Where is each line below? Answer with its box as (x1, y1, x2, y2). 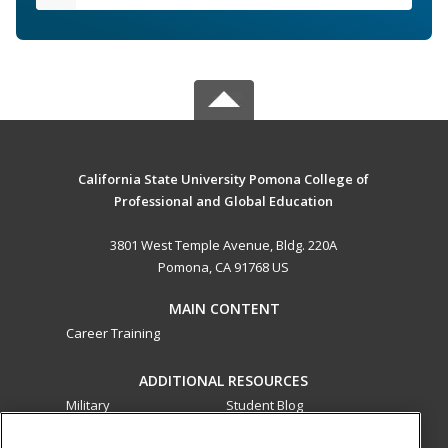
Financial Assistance (66, 418, 188, 437)
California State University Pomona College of (78, 170, 370, 189)
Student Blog (225, 396, 303, 415)
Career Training (66, 324, 160, 343)
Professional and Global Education (114, 192, 334, 211)
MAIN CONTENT (168, 299, 280, 319)
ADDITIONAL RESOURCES (139, 371, 309, 391)
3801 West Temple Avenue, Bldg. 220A (110, 236, 338, 255)
